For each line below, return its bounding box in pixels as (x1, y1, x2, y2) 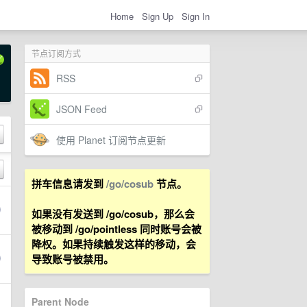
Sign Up (142, 9, 173, 23)
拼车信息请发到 (32, 176, 106, 191)
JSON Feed (56, 102, 107, 116)
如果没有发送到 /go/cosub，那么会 (32, 206, 195, 221)
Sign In (182, 9, 210, 23)
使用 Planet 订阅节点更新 (56, 133, 166, 147)
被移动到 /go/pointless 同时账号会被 (32, 221, 201, 236)
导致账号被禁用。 (32, 251, 114, 267)
